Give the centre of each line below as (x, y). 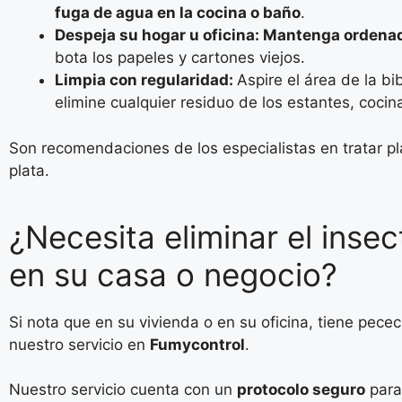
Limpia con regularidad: (146, 80)
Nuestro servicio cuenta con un (123, 389)
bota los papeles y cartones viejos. (180, 57)
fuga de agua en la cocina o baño (178, 13)
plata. (29, 170)
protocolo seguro (301, 389)
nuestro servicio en (79, 344)
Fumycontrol (197, 344)
